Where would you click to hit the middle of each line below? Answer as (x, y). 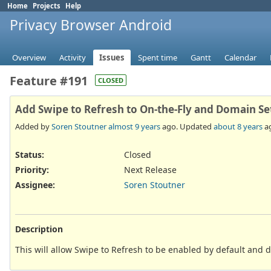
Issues (112, 58)
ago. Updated (187, 126)
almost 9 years (134, 126)
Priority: (32, 169)
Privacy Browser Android (91, 25)
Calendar (240, 58)
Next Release (150, 169)
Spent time (158, 58)
